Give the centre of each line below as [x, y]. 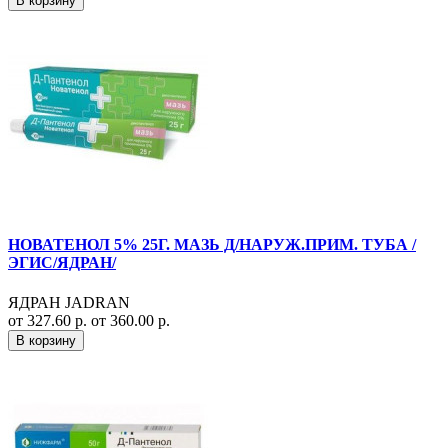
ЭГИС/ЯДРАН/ [62, 263]
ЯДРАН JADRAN [69, 302]
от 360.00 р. [130, 320]
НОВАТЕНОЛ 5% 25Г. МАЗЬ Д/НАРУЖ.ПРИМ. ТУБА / [212, 245]
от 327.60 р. [49, 320]
